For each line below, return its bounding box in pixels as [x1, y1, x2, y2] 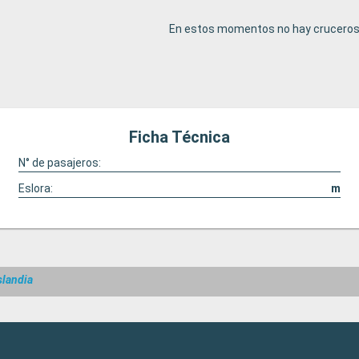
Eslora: [18, 182, 53, 195]
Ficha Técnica [129, 127, 230, 147]
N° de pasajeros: [18, 156, 101, 169]
